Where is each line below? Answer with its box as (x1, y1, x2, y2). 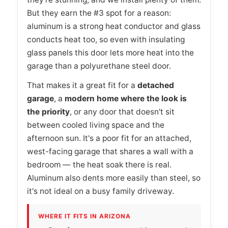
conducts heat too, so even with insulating (27, 34, 185, 44)
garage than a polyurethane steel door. (27, 61, 171, 71)
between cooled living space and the (27, 120, 164, 130)
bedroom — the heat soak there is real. (27, 159, 172, 169)
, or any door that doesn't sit (70, 106, 175, 117)
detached (137, 80, 174, 90)
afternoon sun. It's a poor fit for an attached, (27, 133, 191, 143)
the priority (27, 106, 70, 117)
